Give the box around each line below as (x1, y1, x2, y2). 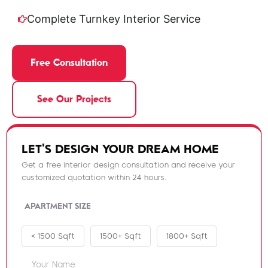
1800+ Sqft (166, 232, 208, 240)
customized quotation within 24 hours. (22, 173, 166, 182)
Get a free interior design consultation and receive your (22, 161, 235, 170)
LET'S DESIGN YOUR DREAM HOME (22, 142, 219, 156)
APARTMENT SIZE (25, 201, 91, 211)
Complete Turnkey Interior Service (27, 13, 200, 26)
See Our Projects (37, 94, 111, 105)
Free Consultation (31, 57, 108, 69)
